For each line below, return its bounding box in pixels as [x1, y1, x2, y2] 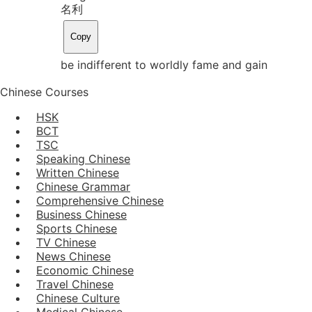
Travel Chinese [36, 276, 114, 291]
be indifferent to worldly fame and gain [61, 57, 267, 72]
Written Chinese [36, 165, 119, 180]
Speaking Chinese [36, 151, 130, 166]
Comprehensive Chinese [36, 193, 164, 208]
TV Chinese [36, 235, 96, 249]
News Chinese [36, 249, 111, 263]
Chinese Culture [36, 290, 120, 305]
